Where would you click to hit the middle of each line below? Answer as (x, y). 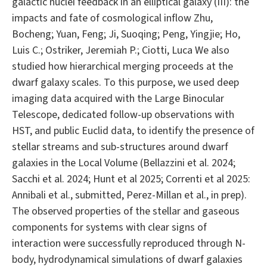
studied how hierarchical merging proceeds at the (122, 67)
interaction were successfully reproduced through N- (129, 244)
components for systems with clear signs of (109, 228)
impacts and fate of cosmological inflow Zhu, (112, 18)
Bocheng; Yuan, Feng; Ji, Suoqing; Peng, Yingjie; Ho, (126, 35)
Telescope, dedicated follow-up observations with (123, 115)
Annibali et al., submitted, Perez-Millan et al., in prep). (129, 195)
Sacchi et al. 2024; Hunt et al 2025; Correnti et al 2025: (131, 179)
